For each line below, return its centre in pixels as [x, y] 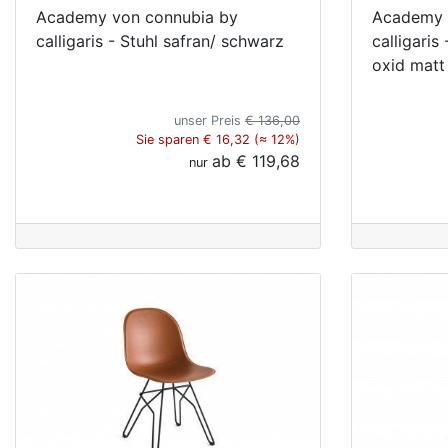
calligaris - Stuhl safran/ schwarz [160, 40]
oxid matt [408, 64]
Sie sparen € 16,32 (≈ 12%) [218, 139]
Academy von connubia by [137, 16]
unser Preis [209, 120]
